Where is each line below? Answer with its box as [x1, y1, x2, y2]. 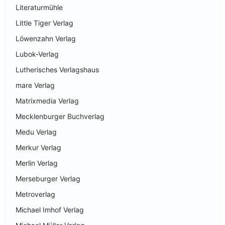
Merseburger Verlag [16, 174, 80, 183]
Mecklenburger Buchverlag [16, 111, 104, 121]
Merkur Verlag [16, 143, 61, 152]
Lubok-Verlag [16, 49, 59, 58]
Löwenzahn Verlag [16, 34, 76, 43]
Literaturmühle [16, 3, 63, 12]
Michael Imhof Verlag [16, 205, 84, 214]
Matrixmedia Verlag [16, 96, 79, 105]
